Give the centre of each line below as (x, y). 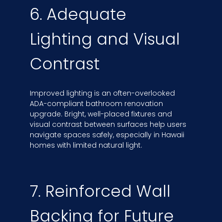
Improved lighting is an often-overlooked (102, 93)
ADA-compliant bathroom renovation (96, 104)
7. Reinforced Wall (100, 191)
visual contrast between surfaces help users (108, 125)
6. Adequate (78, 14)
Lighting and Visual (105, 39)
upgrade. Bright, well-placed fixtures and (101, 114)
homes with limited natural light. (86, 145)
